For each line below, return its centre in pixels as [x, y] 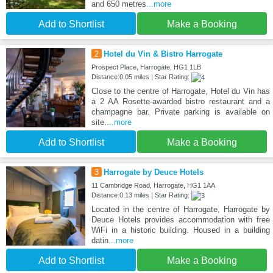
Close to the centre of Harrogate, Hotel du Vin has [180, 91]
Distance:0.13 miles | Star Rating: [141, 195]
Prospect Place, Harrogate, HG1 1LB [146, 67]
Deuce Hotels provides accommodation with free [180, 220]
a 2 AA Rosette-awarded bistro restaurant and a [180, 102]
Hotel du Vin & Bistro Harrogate [163, 54]
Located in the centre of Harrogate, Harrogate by [180, 210]
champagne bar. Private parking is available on [180, 112]
